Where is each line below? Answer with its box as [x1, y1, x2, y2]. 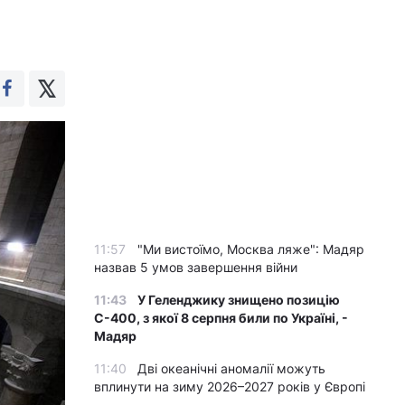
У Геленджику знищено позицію [137, 292, 340, 307]
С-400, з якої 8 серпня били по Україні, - [94, 310, 348, 325]
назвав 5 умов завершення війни [94, 259, 297, 275]
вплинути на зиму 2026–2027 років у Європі [94, 379, 365, 394]
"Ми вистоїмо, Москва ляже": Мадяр [137, 241, 364, 257]
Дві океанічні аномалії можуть [137, 361, 325, 376]
